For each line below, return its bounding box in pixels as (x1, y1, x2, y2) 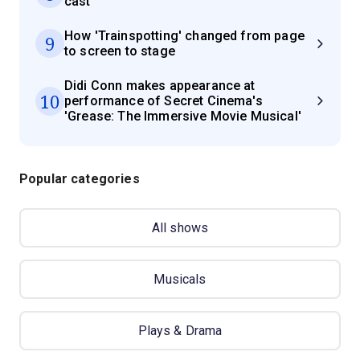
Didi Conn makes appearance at (64, 78, 256, 93)
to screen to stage (64, 43, 175, 59)
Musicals (153, 272, 207, 287)
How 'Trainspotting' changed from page (64, 28, 305, 43)
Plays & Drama (137, 323, 223, 338)
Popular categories (19, 171, 140, 186)
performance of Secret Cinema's (64, 93, 263, 108)
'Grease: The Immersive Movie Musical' (64, 108, 301, 124)
